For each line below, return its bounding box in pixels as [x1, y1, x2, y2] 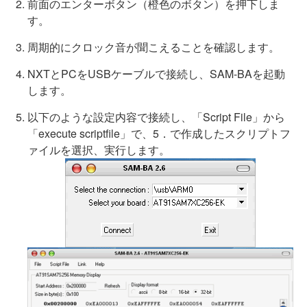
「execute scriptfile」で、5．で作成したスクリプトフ [27, 125, 291, 141]
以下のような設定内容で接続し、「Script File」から [27, 109, 285, 125]
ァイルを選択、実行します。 [27, 142, 170, 158]
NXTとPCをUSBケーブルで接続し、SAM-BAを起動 [27, 66, 285, 82]
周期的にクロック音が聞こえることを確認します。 [27, 39, 280, 55]
